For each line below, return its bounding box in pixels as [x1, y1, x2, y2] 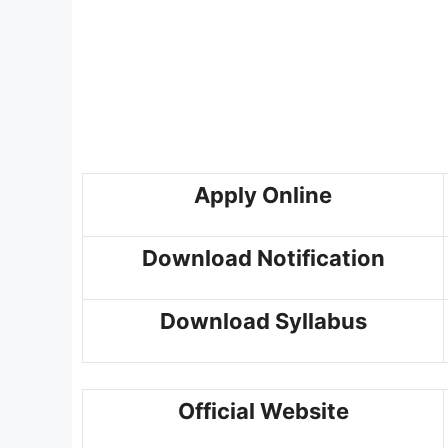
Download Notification [141, 245, 385, 272]
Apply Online [194, 182, 332, 209]
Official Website [177, 397, 349, 424]
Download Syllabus [159, 308, 367, 335]
